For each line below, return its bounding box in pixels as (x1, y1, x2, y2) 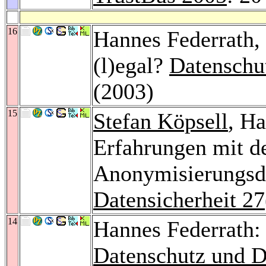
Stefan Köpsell (93, 108, 228, 134)
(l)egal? (93, 52, 169, 78)
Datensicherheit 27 (93, 186, 265, 212)
